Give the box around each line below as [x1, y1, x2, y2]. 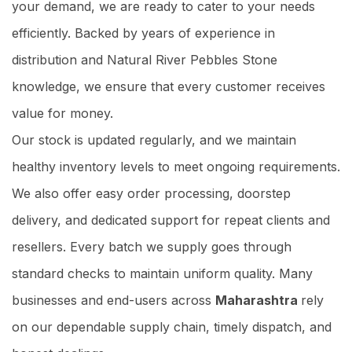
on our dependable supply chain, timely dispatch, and [12, 319, 332, 335]
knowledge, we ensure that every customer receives [12, 79, 325, 95]
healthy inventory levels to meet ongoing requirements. [12, 159, 340, 175]
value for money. [12, 105, 113, 122]
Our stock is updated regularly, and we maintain [12, 132, 296, 148]
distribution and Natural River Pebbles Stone [12, 52, 277, 68]
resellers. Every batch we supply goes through [12, 239, 291, 255]
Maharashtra [215, 292, 301, 309]
